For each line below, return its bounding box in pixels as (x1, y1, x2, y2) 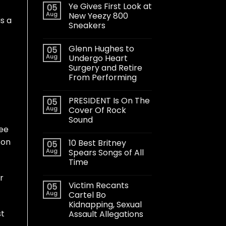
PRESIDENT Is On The (68, 94, 150, 106)
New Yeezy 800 (68, 10, 128, 22)
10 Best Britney (68, 137, 126, 149)
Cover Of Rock (68, 104, 126, 116)
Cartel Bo (68, 189, 106, 201)
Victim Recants (68, 179, 129, 191)
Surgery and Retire (68, 62, 142, 74)
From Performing (68, 71, 137, 83)
